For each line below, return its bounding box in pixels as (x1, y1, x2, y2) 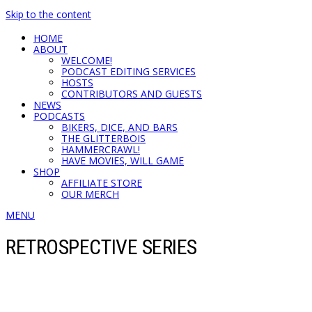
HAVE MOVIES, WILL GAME (61, 154, 184, 167)
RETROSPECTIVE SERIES (6, 235, 197, 260)
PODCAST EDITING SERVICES (61, 65, 196, 78)
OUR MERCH (61, 187, 119, 201)
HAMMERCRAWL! (61, 143, 140, 156)
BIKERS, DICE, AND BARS (61, 120, 178, 134)
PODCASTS (33, 109, 85, 123)
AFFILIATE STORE (61, 176, 142, 189)
